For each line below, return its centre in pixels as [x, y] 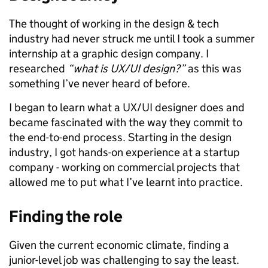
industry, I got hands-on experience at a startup [124, 152]
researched [38, 68]
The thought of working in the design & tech [114, 24]
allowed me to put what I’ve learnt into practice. [126, 182]
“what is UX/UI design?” [127, 68]
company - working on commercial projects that [124, 167]
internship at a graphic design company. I [109, 54]
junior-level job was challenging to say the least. [124, 260]
